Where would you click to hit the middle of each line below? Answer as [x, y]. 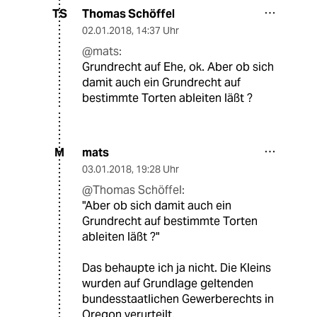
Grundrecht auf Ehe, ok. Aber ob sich [178, 67]
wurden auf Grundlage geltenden [168, 283]
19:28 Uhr [157, 169]
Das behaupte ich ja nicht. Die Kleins [177, 267]
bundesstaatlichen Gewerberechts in [178, 299]
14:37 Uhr [157, 30]
